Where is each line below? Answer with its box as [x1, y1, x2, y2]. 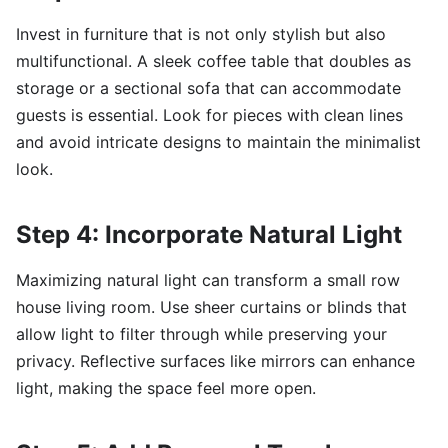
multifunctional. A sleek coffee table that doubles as [16, 51, 411, 72]
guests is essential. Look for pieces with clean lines [16, 105, 403, 126]
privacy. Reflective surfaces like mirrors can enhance [16, 351, 415, 372]
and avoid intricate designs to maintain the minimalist [16, 132, 421, 153]
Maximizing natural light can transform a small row [16, 270, 400, 291]
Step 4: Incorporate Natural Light [16, 220, 402, 250]
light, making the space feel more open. [16, 378, 316, 399]
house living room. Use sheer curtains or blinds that [16, 297, 407, 318]
